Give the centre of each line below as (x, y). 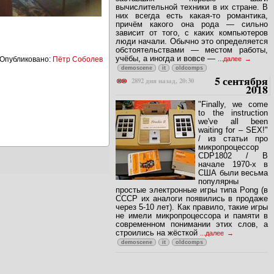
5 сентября (241, 80)
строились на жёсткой (158, 232)
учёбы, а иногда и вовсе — (167, 58)
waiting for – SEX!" (233, 130)
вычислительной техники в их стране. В (192, 7)
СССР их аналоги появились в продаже (192, 198)
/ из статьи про (233, 138)
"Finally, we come (233, 104)
